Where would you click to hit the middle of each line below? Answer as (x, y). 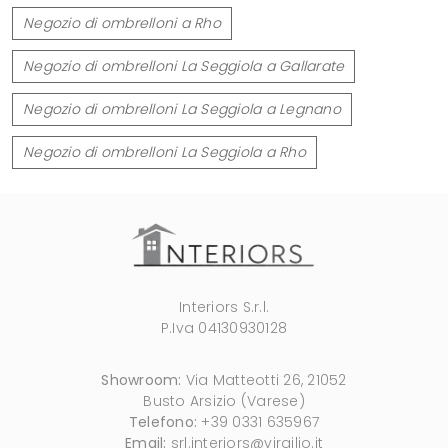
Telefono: (163, 421)
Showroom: (141, 379)
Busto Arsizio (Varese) (224, 400)
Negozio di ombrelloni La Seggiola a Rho (164, 151)
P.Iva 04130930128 (224, 327)
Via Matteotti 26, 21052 (264, 379)
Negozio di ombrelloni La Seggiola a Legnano (182, 108)
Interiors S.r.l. (224, 306)
